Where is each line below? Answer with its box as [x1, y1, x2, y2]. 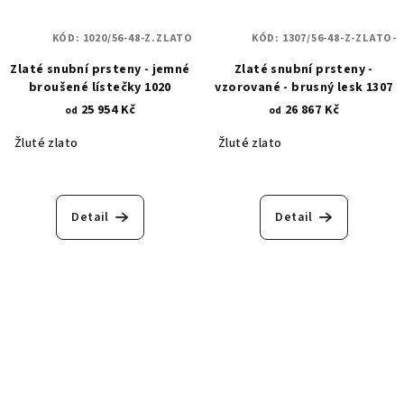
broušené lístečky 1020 [29, 78, 171, 97]
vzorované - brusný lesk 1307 [215, 78, 393, 97]
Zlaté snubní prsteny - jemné [10, 60, 190, 79]
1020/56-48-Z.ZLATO [82, 31, 193, 47]
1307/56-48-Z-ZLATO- [281, 31, 397, 47]
